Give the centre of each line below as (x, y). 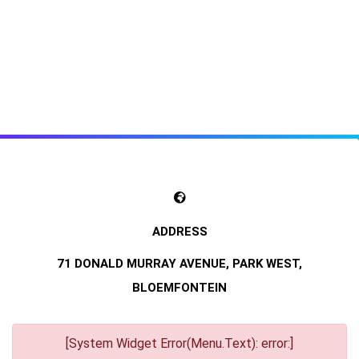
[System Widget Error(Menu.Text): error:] (179, 343)
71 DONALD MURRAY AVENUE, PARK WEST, (179, 264)
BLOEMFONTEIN (179, 288)
